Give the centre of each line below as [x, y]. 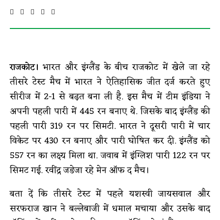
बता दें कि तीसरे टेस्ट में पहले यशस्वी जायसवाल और [110, 194]
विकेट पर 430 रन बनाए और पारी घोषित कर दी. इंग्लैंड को [110, 141]
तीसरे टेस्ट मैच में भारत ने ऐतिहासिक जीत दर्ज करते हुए [110, 82]
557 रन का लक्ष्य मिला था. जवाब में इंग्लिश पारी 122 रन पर [110, 155]
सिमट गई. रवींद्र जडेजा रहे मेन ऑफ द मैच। [80, 170]
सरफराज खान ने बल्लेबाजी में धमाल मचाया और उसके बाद [110, 208]
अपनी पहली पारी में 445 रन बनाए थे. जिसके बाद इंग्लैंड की [110, 111]
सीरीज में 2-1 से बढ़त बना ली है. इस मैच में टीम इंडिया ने [110, 96]
